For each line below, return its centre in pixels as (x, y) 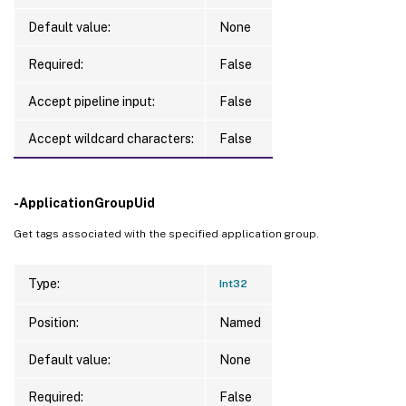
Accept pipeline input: (92, 101)
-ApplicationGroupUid (84, 203)
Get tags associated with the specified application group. (166, 233)
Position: (53, 322)
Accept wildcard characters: (111, 138)
